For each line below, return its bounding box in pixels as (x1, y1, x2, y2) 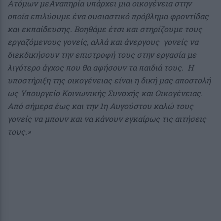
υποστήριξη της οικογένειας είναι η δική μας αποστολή (7, 75, 211, 86)
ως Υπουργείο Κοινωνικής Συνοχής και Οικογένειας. (7, 88, 205, 99)
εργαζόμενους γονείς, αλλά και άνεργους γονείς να (7, 37, 198, 47)
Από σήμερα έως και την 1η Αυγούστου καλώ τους (7, 101, 193, 111)
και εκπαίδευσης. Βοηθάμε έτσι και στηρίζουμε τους (7, 24, 202, 35)
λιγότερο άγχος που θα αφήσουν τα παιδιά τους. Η (7, 62, 193, 73)
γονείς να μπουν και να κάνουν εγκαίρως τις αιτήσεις (7, 113, 206, 124)
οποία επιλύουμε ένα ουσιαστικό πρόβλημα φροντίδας (7, 11, 209, 22)
